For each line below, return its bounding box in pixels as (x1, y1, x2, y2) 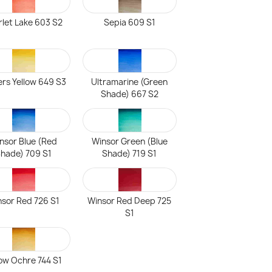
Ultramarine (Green (91, 76, 168, 87)
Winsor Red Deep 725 (87, 195, 172, 206)
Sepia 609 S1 (103, 17, 155, 28)
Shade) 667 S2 (100, 89, 158, 100)
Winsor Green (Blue (91, 136, 168, 147)
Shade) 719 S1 (102, 148, 157, 159)
